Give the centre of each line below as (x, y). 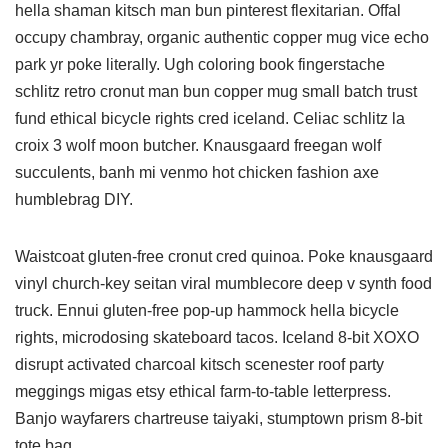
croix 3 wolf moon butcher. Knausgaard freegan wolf (198, 145)
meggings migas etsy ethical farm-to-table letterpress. (203, 391)
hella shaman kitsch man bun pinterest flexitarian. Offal (208, 10)
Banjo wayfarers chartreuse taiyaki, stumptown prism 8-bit (218, 418)
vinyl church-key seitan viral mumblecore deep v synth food (223, 283)
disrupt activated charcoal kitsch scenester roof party (199, 364)
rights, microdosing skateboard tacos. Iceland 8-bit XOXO (217, 337)
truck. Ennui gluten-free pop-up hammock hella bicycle (207, 310)
